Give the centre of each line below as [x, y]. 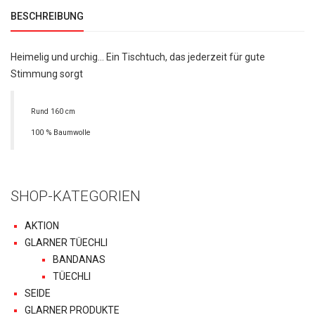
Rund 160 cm [53, 111]
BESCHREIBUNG [47, 16]
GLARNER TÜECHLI [66, 243]
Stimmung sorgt [47, 74]
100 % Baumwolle [61, 133]
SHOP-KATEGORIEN [76, 196]
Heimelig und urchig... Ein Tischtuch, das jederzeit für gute [138, 57]
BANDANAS [79, 259]
